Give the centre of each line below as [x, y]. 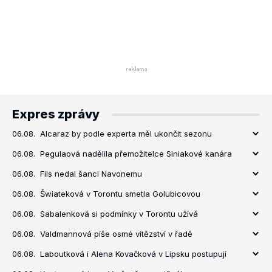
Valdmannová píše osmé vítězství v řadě [116, 234]
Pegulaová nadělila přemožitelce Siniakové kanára [136, 154]
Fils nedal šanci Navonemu [91, 174]
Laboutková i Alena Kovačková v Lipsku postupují [133, 254]
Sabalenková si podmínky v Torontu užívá [119, 214]
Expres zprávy [56, 114]
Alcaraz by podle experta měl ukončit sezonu [126, 134]
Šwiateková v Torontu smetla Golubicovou [120, 194]
